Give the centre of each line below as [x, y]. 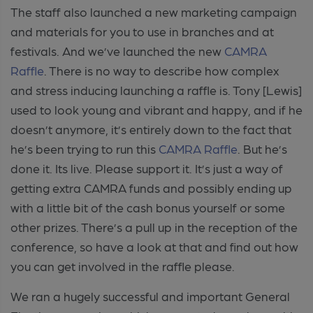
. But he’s [262, 148]
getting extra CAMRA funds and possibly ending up [151, 187]
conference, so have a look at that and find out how [154, 246]
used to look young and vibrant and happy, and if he [156, 109]
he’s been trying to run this [85, 148]
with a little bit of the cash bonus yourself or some [148, 207]
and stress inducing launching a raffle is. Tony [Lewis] [156, 89]
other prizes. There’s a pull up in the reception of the [154, 226]
